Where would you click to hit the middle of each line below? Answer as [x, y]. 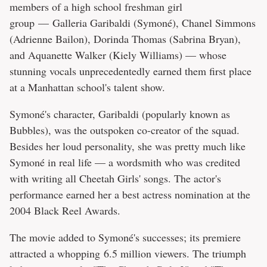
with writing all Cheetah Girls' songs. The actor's [115, 178]
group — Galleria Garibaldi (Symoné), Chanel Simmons [133, 23]
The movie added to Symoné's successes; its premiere [125, 237]
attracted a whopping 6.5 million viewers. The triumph [128, 254]
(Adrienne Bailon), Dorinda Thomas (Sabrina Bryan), [125, 39]
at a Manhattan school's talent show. [87, 87]
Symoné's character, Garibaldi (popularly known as [120, 114]
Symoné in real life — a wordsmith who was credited [125, 162]
